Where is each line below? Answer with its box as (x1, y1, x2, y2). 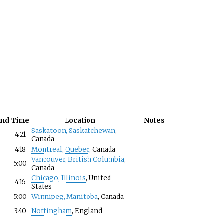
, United (85, 174, 111, 182)
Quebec (65, 145, 89, 153)
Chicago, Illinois (31, 174, 86, 182)
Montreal (31, 145, 62, 153)
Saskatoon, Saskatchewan (31, 126, 115, 135)
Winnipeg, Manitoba (31, 192, 98, 201)
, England (71, 206, 102, 215)
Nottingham (31, 206, 72, 215)
